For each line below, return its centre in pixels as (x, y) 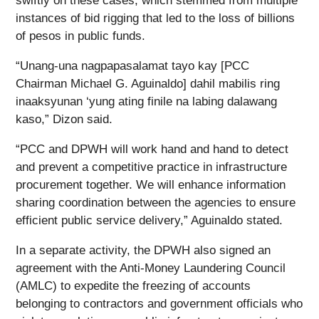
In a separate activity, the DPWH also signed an (143, 251)
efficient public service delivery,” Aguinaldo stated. (149, 221)
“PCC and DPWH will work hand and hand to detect (152, 150)
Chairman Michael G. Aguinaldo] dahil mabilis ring (148, 84)
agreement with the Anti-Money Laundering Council (151, 268)
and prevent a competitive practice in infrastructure (151, 167)
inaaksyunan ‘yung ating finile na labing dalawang (146, 102)
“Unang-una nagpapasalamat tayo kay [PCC (132, 66)
